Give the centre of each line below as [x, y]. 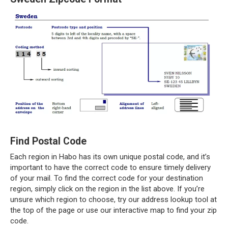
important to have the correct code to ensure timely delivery [110, 167]
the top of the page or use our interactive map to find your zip [113, 210]
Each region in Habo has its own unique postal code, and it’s [110, 156]
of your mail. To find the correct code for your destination [107, 178]
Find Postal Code [48, 141]
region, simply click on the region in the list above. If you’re [107, 189]
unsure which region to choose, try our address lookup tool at [113, 199]
